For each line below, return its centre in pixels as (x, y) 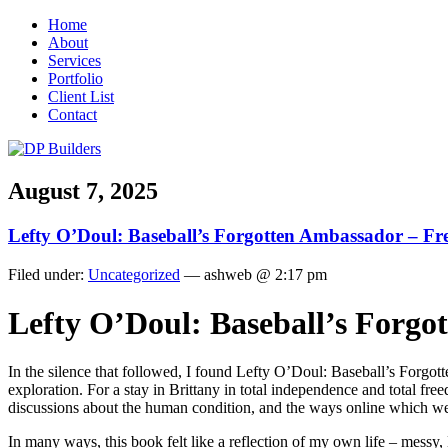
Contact (72, 114)
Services (74, 60)
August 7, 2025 (83, 190)
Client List (81, 96)
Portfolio (75, 78)
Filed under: (48, 274)
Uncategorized (134, 274)
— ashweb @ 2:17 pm (253, 274)
